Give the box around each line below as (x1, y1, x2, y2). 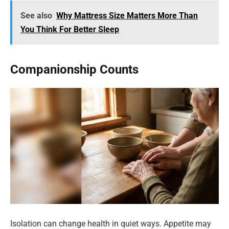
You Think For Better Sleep (20, 24, 119, 34)
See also (20, 10, 52, 20)
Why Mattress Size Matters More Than (56, 10, 198, 20)
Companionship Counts (10, 62, 139, 77)
